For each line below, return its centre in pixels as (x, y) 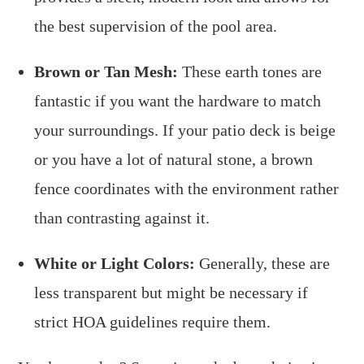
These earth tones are (250, 71)
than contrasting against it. (122, 217)
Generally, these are (263, 263)
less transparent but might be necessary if (171, 292)
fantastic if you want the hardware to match (178, 100)
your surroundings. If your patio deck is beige (185, 130)
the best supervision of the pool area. (156, 26)
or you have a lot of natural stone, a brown (174, 159)
